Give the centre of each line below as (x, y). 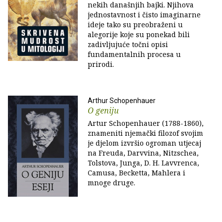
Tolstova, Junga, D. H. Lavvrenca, (143, 163)
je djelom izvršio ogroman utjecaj (144, 143)
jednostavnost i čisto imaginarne (144, 15)
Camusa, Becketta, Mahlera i (137, 173)
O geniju (103, 111)
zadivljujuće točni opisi (128, 44)
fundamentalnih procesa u (134, 54)
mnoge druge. (111, 183)
